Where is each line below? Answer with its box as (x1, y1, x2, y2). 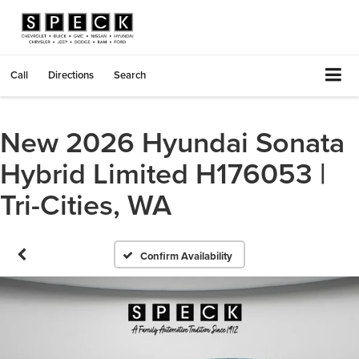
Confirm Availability (140, 248, 233, 264)
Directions (48, 67, 94, 83)
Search (114, 67, 146, 83)
